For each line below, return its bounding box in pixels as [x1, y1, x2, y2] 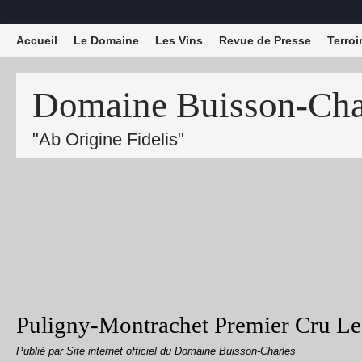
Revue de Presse [219, 34, 311, 47]
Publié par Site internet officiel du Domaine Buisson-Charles [16, 346, 296, 357]
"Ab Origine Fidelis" [32, 129, 184, 149]
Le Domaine [74, 34, 139, 47]
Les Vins [155, 34, 203, 47]
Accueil [16, 34, 57, 47]
